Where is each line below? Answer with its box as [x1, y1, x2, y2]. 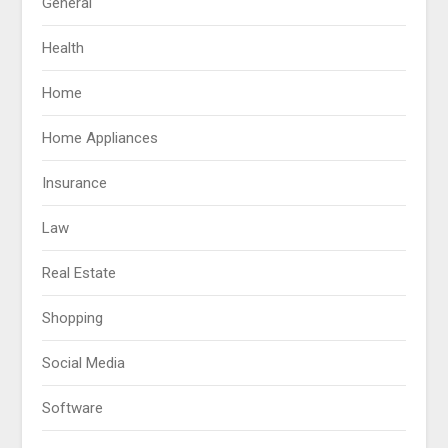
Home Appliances [42, 129, 159, 148]
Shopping [42, 309, 104, 328]
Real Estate [42, 264, 117, 283]
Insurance [42, 174, 108, 193]
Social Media [42, 354, 126, 373]
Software [42, 399, 104, 418]
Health [42, 39, 85, 58]
